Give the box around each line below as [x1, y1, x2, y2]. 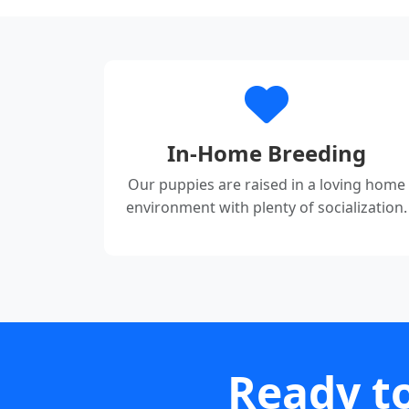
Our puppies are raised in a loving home [128, 174, 405, 195]
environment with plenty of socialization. [126, 197, 407, 218]
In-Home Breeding [167, 138, 366, 169]
